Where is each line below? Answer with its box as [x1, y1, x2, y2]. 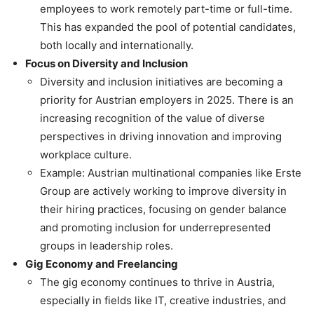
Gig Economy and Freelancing [25, 257, 178, 271]
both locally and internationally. [40, 39, 193, 53]
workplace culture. [40, 148, 132, 162]
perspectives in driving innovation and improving [40, 130, 282, 144]
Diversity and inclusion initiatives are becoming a [40, 75, 282, 89]
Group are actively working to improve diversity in [40, 184, 287, 198]
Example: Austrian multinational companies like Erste [40, 166, 301, 180]
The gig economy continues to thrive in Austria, [40, 275, 275, 289]
